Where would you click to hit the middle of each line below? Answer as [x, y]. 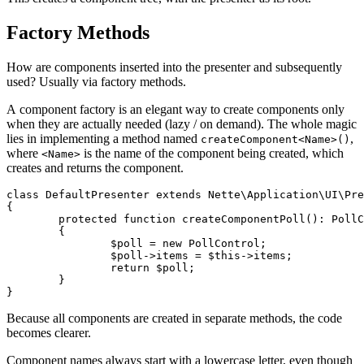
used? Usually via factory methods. [96, 81]
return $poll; [58, 267]
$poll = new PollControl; [58, 243]
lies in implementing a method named [104, 138]
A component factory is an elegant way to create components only [175, 109]
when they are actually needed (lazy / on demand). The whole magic [182, 123]
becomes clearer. [49, 332]
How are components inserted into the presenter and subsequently [174, 67]
